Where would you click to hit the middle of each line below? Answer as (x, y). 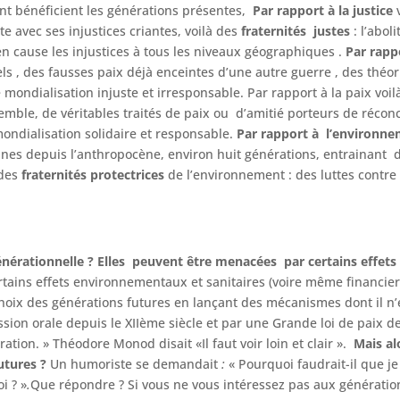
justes (334, 30)
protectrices (128, 174)
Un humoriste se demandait (134, 363)
